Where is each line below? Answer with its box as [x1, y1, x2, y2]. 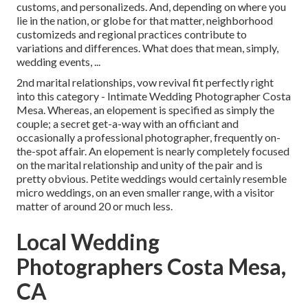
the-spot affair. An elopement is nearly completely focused [16, 144, 289, 158]
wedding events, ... [16, 55, 100, 69]
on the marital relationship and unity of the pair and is [16, 158, 263, 172]
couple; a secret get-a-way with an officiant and [16, 117, 239, 131]
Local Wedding [16, 228, 159, 256]
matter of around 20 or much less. [16, 199, 173, 213]
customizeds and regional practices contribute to [16, 27, 247, 41]
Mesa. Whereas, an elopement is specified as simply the [16, 103, 274, 117]
